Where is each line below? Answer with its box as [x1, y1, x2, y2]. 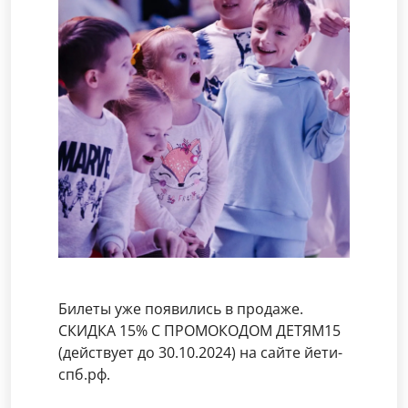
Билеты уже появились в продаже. [58, 299, 303, 319]
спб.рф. [58, 364, 110, 384]
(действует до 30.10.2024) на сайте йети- [58, 342, 342, 362]
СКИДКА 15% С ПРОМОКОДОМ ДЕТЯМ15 [58, 321, 341, 341]
